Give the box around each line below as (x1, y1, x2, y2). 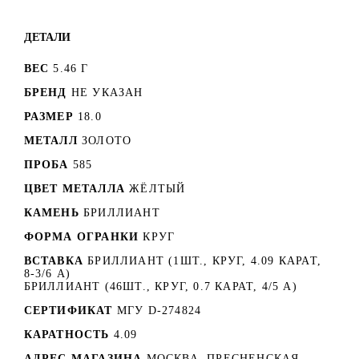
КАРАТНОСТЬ (23, 329, 110, 341)
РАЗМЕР (23, 111, 74, 123)
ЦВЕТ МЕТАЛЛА (23, 183, 125, 196)
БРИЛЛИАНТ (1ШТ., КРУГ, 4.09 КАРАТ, (87, 255, 322, 268)
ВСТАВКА (23, 255, 83, 268)
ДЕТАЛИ (23, 30, 71, 44)
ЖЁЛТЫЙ (129, 183, 186, 196)
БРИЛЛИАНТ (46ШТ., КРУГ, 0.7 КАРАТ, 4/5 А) (23, 280, 297, 293)
